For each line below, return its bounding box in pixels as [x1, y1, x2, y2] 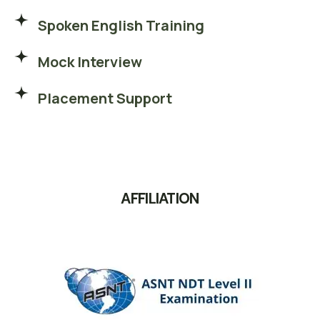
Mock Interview [38, 52, 142, 72]
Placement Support [38, 89, 172, 109]
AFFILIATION [121, 189, 199, 209]
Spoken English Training [38, 16, 204, 36]
